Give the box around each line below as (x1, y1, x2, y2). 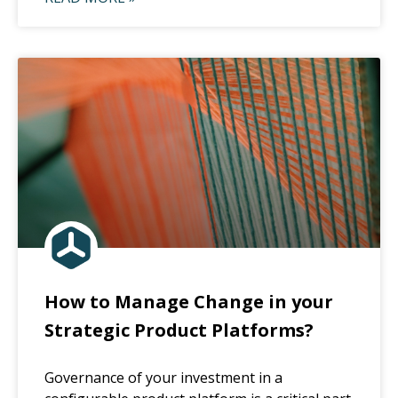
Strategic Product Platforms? (44, 317, 314, 342)
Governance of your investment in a (44, 367, 283, 387)
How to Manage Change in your (44, 289, 333, 314)
